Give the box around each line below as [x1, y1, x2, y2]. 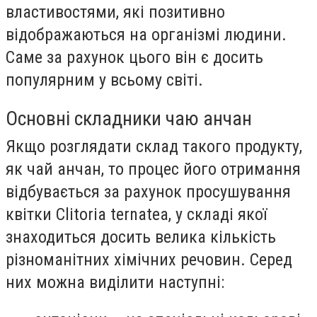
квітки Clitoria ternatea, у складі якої [6, 204, 267, 224]
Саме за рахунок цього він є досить [6, 47, 263, 67]
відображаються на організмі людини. [6, 25, 287, 45]
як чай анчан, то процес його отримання [6, 158, 301, 179]
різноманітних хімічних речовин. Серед [6, 249, 292, 270]
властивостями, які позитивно [6, 2, 225, 22]
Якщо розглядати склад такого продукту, [6, 136, 302, 156]
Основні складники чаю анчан [6, 106, 252, 130]
